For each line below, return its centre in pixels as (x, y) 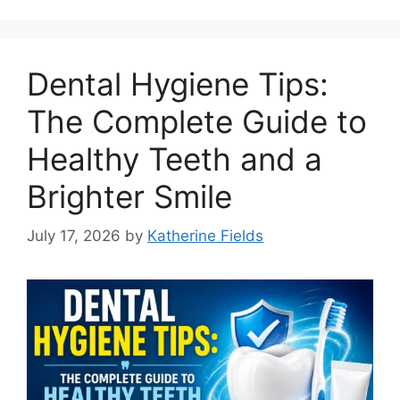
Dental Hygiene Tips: (178, 83)
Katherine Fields (205, 236)
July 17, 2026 (74, 236)
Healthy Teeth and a (175, 158)
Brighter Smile (129, 196)
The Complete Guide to (197, 121)
